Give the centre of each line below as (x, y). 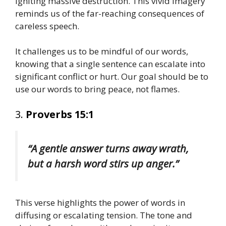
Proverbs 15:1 (60, 114)
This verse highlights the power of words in (100, 203)
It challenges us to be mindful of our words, (102, 51)
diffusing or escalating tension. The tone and (104, 215)
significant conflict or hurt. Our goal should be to (112, 77)
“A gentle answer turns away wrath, (108, 148)
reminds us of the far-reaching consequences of (110, 13)
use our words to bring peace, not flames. (97, 89)
